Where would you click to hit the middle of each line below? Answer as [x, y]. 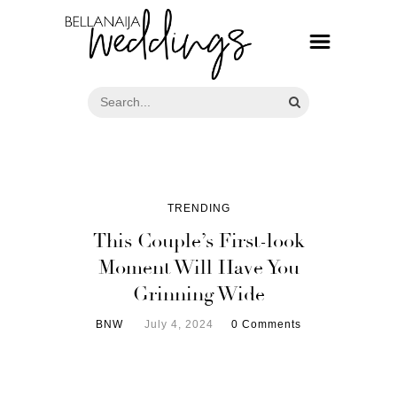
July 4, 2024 [179, 324]
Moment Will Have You [198, 267]
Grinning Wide [198, 294]
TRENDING [198, 208]
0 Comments [266, 324]
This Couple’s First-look [198, 241]
